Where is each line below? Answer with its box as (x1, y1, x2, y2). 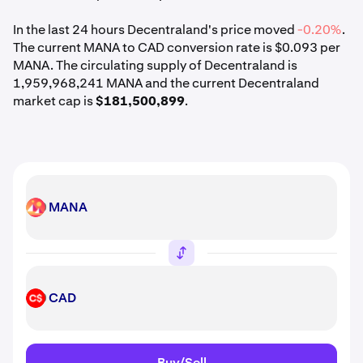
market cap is (13, 92, 96, 109)
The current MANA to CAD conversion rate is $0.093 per (13, 39, 340, 56)
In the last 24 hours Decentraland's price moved (13, 21, 297, 38)
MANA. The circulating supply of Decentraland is (13, 57, 297, 74)
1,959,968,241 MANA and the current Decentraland (13, 75, 319, 92)
